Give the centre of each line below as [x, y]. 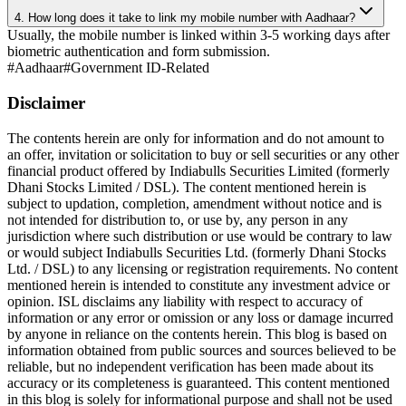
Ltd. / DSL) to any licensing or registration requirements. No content [203, 268]
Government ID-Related [140, 68]
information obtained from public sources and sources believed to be [202, 350]
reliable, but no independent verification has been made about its [190, 366]
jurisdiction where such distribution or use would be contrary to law [200, 236]
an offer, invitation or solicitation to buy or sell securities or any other [203, 154]
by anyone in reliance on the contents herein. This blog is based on [197, 333]
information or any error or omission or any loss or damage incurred [200, 317]
